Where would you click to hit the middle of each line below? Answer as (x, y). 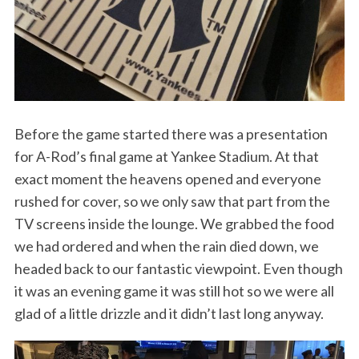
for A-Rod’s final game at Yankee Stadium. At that (166, 156)
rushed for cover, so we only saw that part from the (172, 201)
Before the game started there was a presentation (171, 133)
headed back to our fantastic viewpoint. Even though (178, 268)
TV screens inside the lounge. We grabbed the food (174, 223)
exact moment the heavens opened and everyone (167, 178)
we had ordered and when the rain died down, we (166, 246)
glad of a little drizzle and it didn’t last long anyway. (169, 313)
